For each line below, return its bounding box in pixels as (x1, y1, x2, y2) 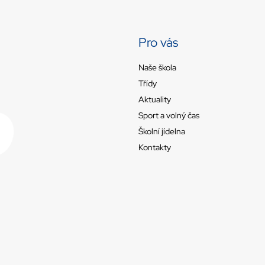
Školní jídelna (138, 125, 185, 137)
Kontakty (138, 141, 171, 153)
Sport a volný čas (138, 109, 199, 121)
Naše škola (138, 62, 176, 73)
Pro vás (138, 34, 178, 51)
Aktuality (138, 93, 171, 105)
